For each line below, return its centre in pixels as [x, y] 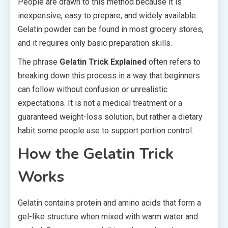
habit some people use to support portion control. [106, 131]
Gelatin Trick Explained [103, 62]
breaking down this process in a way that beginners [109, 76]
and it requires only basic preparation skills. [95, 43]
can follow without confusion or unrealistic [93, 89]
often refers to [174, 62]
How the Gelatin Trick [96, 154]
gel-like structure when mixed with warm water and [108, 217]
